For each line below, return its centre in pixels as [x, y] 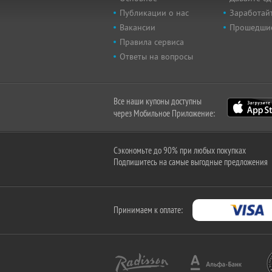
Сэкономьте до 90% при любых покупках [180, 150]
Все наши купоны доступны [158, 101]
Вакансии [138, 27]
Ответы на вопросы [156, 56]
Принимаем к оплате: [148, 210]
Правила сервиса [152, 42]
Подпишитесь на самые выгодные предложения [191, 162]
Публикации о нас [154, 13]
